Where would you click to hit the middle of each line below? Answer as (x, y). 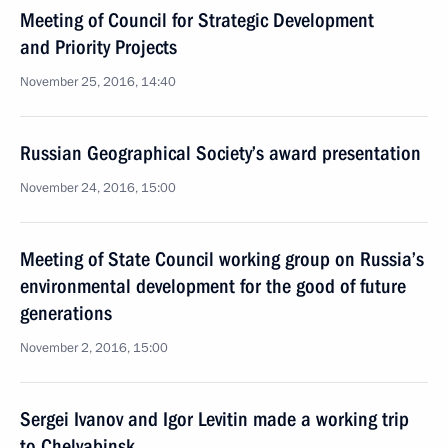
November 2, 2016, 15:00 (94, 348)
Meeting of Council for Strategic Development (197, 20)
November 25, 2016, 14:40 (98, 82)
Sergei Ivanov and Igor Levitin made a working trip (214, 419)
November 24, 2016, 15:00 (98, 188)
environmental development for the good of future (213, 286)
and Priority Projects (98, 47)
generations (66, 313)
